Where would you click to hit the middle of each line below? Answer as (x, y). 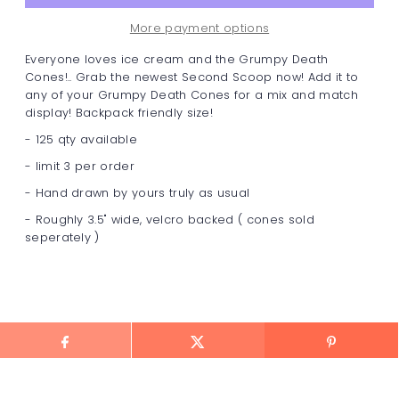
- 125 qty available (81, 139)
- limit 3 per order (79, 166)
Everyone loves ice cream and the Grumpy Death (176, 59)
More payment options (199, 28)
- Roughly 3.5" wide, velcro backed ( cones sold (169, 219)
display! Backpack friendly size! (119, 112)
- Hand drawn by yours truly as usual (137, 192)
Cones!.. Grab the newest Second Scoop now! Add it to (191, 77)
